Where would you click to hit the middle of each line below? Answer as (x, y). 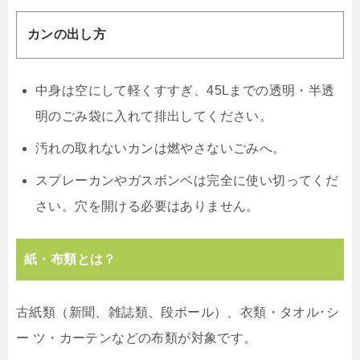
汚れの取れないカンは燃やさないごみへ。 (161, 149)
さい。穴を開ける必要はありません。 (147, 207)
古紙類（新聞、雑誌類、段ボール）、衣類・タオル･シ (178, 313)
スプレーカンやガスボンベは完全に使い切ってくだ (187, 181)
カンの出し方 (67, 35)
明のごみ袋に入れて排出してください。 (154, 117)
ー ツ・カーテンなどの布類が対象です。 (137, 338)
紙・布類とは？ (70, 260)
